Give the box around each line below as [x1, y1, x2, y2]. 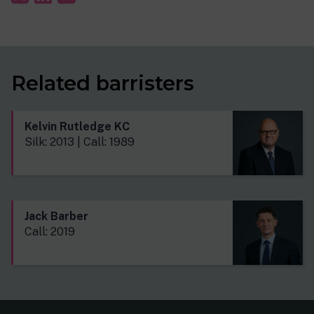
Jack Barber [25, 209, 88, 223]
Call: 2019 [25, 224, 75, 238]
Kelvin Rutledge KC [25, 119, 130, 133]
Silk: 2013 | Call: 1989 [25, 135, 135, 149]
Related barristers [11, 70, 194, 95]
